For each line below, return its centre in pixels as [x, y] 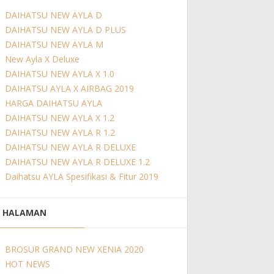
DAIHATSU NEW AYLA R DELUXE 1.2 [77, 162]
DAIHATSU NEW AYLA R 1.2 [60, 133]
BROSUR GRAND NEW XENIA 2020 [74, 250]
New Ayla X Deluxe [42, 59]
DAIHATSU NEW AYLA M [54, 45]
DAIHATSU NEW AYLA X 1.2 [60, 118]
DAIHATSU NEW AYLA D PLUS [65, 30]
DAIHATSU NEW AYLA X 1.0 [60, 74]
